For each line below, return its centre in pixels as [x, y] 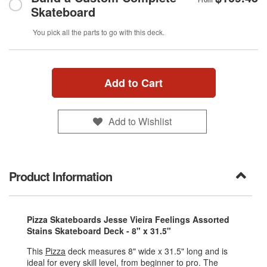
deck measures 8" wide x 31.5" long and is [147, 251]
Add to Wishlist [140, 121]
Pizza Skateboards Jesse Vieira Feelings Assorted [128, 220]
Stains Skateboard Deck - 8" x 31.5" [99, 231]
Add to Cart [133, 83]
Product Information [60, 176]
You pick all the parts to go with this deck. [99, 32]
